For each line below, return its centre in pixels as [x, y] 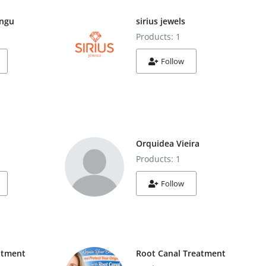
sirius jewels [160, 21]
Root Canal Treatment [180, 253]
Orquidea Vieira [167, 143]
